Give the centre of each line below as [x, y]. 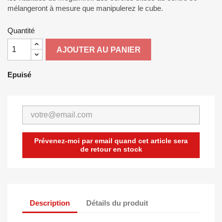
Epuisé [19, 75]
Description [50, 203]
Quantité [21, 30]
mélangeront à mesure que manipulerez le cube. [85, 8]
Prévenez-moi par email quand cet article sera [111, 141]
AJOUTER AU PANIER [98, 50]
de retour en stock [111, 149]
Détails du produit [117, 203]
